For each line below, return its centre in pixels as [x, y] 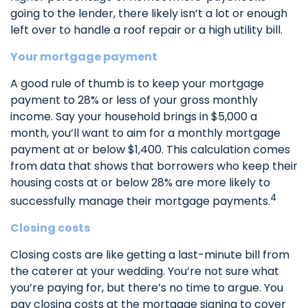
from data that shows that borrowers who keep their [154, 166]
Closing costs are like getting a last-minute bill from [150, 255]
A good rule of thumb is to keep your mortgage [137, 83]
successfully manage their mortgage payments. [140, 201]
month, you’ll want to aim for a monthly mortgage [145, 133]
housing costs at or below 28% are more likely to [140, 182]
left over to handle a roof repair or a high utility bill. [146, 30]
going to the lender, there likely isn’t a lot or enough [149, 13]
